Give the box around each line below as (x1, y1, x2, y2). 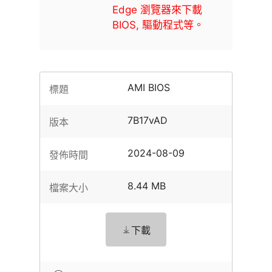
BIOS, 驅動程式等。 (112, 19, 204, 31)
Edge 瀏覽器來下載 (112, 4, 202, 16)
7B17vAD (127, 114, 168, 126)
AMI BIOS (127, 81, 171, 93)
